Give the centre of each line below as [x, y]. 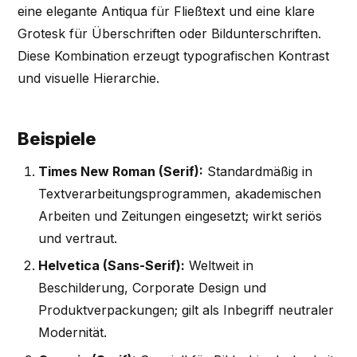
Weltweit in [219, 266]
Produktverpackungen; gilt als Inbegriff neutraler [186, 310]
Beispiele [57, 138]
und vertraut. [77, 239]
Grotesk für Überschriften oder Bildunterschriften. [170, 34]
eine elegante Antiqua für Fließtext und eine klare [167, 12]
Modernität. [72, 333]
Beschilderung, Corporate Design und [152, 288]
